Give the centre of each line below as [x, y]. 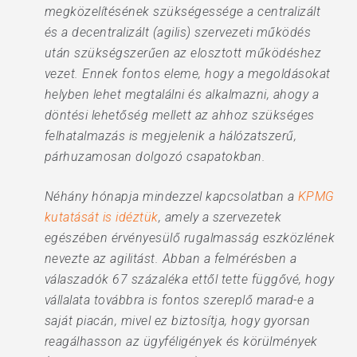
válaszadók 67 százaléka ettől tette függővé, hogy [189, 279]
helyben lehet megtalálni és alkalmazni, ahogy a [182, 94]
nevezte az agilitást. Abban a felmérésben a [171, 259]
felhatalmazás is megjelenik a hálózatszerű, [171, 136]
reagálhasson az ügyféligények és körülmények [181, 341]
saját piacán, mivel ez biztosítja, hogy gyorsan [177, 321]
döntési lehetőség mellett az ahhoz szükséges [179, 115]
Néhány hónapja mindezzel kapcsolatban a [171, 196]
